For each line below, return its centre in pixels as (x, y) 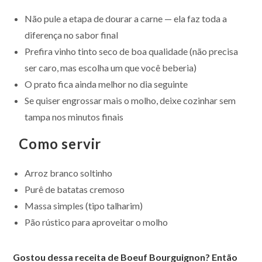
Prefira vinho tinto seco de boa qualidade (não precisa (132, 51)
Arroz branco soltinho (69, 173)
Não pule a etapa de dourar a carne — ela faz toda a (126, 19)
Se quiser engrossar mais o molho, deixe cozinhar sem (130, 101)
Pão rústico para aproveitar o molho (96, 222)
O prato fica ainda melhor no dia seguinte (106, 84)
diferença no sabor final (72, 35)
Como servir (60, 144)
